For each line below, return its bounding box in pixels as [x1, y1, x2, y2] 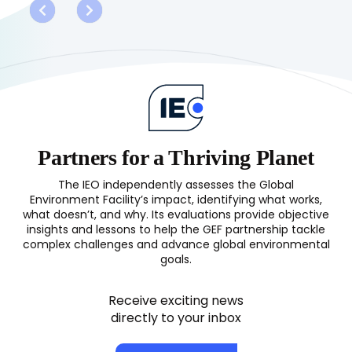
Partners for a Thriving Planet [38, 145, 314, 170]
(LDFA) [21, 67, 64, 80]
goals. [160, 254, 192, 266]
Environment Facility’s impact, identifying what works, [30, 194, 322, 207]
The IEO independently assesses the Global [58, 179, 294, 192]
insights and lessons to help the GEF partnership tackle [27, 224, 325, 236]
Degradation [21, 15, 99, 28]
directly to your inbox [111, 312, 241, 325]
